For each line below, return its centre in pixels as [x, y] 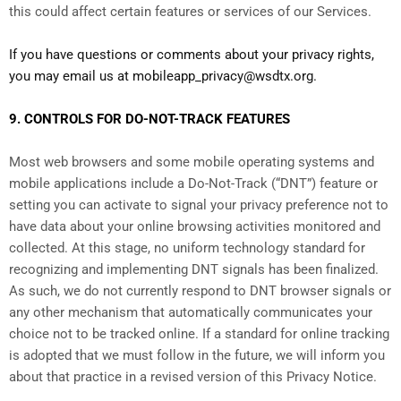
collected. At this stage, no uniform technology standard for [187, 248]
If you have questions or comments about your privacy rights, [192, 55]
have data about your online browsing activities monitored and [195, 227]
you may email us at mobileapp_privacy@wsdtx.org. [163, 77]
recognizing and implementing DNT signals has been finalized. [194, 270]
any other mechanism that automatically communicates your [191, 313]
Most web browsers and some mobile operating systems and [192, 162]
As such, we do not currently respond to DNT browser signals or [200, 291]
